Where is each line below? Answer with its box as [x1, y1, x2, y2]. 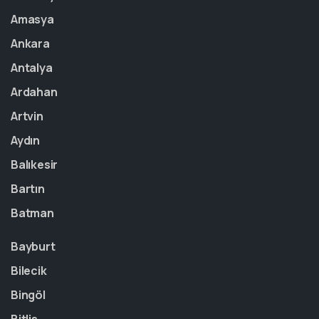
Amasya [11, 11, 54, 27]
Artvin [11, 108, 43, 124]
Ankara [11, 36, 50, 51]
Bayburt [11, 239, 56, 254]
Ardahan [11, 84, 58, 100]
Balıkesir [11, 157, 58, 172]
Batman [11, 205, 54, 221]
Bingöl [11, 287, 46, 303]
